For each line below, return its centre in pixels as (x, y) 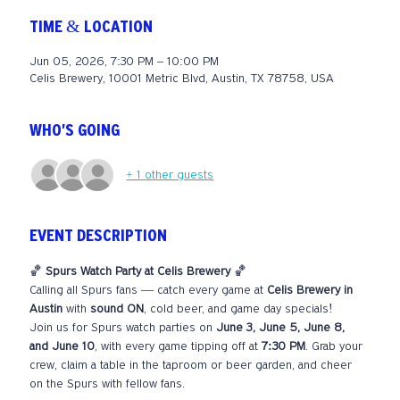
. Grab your (336, 347)
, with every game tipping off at (179, 347)
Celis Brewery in (312, 291)
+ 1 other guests (170, 175)
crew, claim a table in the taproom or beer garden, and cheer (193, 366)
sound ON (117, 310)
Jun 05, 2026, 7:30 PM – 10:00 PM (125, 62)
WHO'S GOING (75, 132)
